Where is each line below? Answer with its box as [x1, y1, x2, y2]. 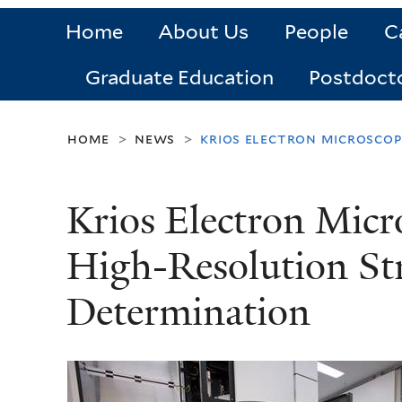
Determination [66, 287, 310, 338]
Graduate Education [84, 66, 274, 90]
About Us [158, 20, 249, 44]
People [284, 20, 348, 44]
